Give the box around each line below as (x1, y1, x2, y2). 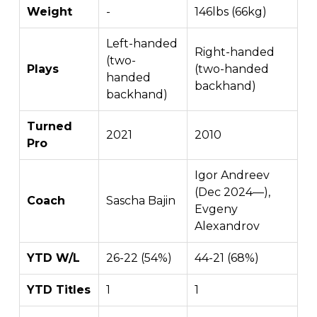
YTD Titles (27, 283, 91, 297)
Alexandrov (195, 219, 260, 234)
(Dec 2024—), (195, 185, 270, 200)
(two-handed (195, 62, 269, 76)
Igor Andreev (195, 168, 270, 183)
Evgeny (195, 202, 238, 217)
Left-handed (106, 37, 178, 51)
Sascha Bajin (106, 194, 175, 208)
